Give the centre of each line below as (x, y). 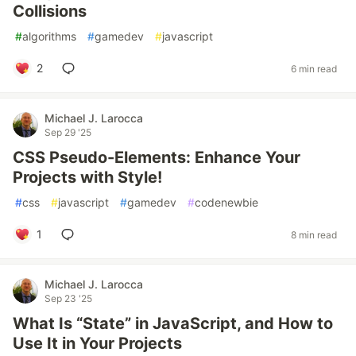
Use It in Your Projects (97, 343)
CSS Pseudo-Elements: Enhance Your (157, 157)
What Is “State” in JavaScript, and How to (173, 323)
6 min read (314, 68)
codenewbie (226, 202)
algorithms (49, 36)
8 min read (314, 234)
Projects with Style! (87, 177)
